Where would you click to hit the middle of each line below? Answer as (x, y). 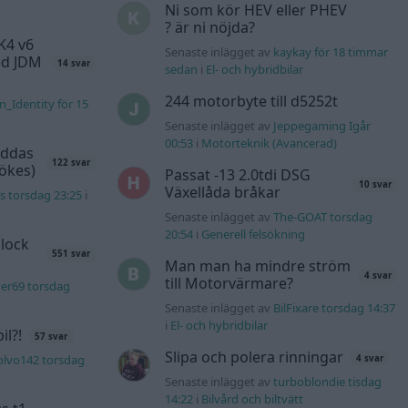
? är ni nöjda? (209, 28)
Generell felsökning (253, 235)
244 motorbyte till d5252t (251, 102)
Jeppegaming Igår (321, 126)
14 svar (74, 63)
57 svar (51, 336)
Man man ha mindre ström (257, 266)
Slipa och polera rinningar (254, 357)
